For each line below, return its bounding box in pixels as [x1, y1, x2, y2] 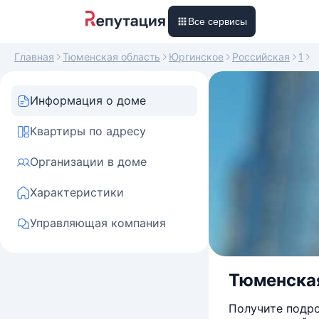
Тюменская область [63, 51, 160, 63]
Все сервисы [188, 16, 247, 27]
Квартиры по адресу [30, 124, 146, 138]
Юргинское [169, 51, 224, 63]
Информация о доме [30, 93, 146, 108]
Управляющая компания [30, 216, 166, 230]
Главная [14, 51, 54, 63]
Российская [232, 51, 290, 63]
